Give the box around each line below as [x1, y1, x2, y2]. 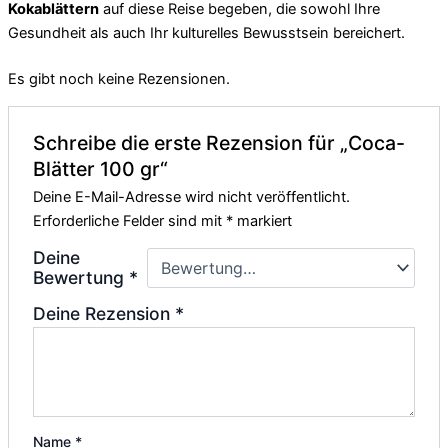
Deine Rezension [33, 303, 176, 325]
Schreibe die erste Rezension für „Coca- [33, 131, 406, 156]
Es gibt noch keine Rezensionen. [8, 70, 230, 89]
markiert [233, 212, 293, 231]
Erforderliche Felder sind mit [33, 212, 227, 231]
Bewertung [33, 267, 130, 289]
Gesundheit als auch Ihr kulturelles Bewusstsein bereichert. [8, 24, 405, 43]
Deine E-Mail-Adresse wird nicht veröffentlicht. [33, 188, 351, 207]
